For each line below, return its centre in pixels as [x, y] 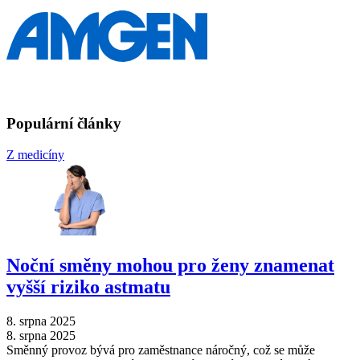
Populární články [64, 124]
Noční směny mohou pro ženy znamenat [170, 265]
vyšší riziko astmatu [88, 286]
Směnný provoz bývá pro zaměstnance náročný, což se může [161, 350]
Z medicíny [35, 154]
